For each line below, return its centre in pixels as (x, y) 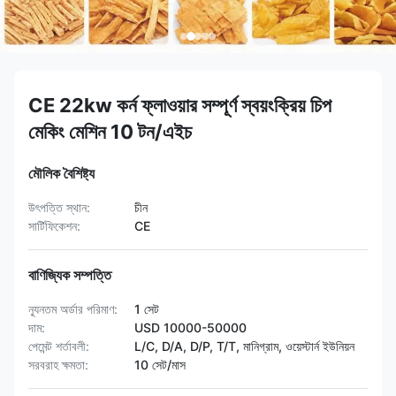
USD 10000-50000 (190, 327)
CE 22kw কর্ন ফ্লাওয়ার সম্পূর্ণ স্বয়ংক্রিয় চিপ (180, 105)
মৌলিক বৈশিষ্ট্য (61, 173)
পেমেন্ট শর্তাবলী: (59, 346)
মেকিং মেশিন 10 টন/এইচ (110, 132)
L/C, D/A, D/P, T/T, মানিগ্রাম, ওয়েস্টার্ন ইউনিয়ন (244, 346)
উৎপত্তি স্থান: (59, 207)
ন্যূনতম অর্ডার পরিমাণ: (73, 309)
